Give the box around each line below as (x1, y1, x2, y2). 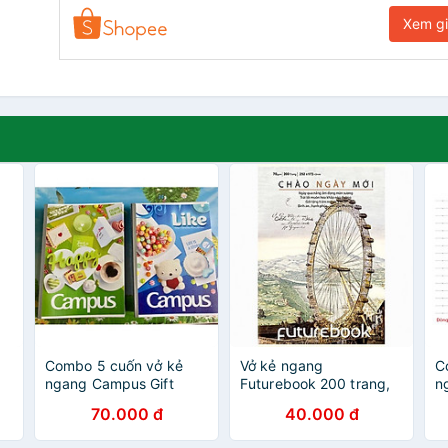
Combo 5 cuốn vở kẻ (45, 357, 183, 374)
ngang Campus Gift (45, 375, 174, 392)
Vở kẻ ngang (240, 357, 324, 374)
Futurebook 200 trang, (240, 375, 391, 392)
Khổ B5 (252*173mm (240, 393, 378, 410)
